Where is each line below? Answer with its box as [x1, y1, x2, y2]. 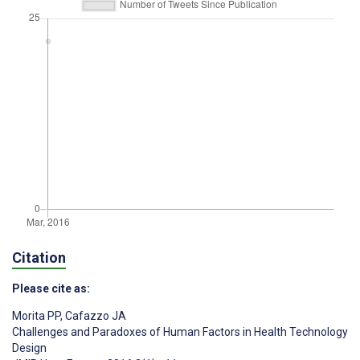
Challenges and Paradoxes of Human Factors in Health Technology [12, 325, 348, 339]
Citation [12, 248, 66, 266]
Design [12, 342, 47, 355]
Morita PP [12, 309, 60, 323]
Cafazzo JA [63, 309, 126, 323]
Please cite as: [12, 282, 90, 296]
